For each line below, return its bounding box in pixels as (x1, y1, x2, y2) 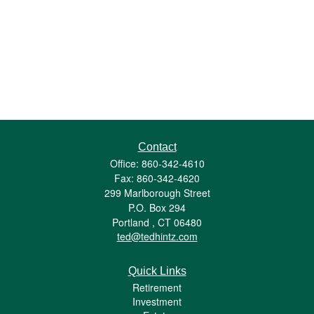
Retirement (132, 280, 182, 294)
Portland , (112, 215, 155, 229)
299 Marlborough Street (104, 186, 210, 200)
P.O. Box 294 (128, 200, 186, 214)
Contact (137, 141, 177, 153)
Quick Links (128, 265, 186, 277)
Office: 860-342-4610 (109, 156, 205, 170)
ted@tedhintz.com (116, 229, 198, 243)
